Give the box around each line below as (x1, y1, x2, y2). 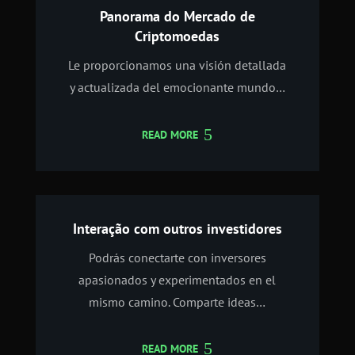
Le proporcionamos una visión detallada (68, 57, 287, 74)
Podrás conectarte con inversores (88, 249, 266, 265)
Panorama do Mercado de (99, 7, 255, 26)
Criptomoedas (135, 27, 220, 46)
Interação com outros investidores (72, 219, 282, 238)
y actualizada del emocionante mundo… (69, 79, 285, 96)
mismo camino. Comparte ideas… (89, 293, 266, 310)
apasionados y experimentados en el (78, 271, 277, 288)
